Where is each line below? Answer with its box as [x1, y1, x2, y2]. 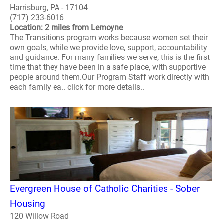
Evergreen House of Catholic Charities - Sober [10, 182, 200, 194]
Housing [10, 197, 45, 209]
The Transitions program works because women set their [10, 33, 208, 43]
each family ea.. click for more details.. [10, 82, 144, 92]
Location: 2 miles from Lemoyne [10, 23, 123, 33]
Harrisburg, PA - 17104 [10, 3, 88, 13]
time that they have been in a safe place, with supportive [10, 62, 206, 72]
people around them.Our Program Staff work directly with [10, 72, 209, 82]
